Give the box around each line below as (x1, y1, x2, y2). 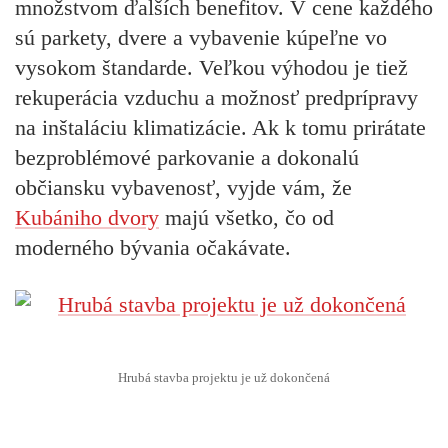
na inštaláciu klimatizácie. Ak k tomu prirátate (15, 115, 426, 141)
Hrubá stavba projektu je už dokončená (118, 370, 330, 385)
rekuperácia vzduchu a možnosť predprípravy (15, 85, 418, 111)
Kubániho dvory (15, 205, 159, 231)
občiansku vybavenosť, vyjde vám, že (15, 175, 352, 201)
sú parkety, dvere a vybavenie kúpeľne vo (15, 25, 387, 51)
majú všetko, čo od (159, 205, 334, 231)
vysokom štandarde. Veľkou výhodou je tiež (15, 55, 408, 81)
